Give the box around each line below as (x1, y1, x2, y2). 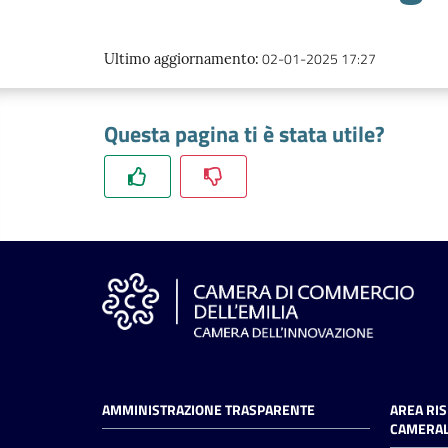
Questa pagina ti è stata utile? (104, 118, 385, 150)
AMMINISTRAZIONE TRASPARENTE (102, 399, 315, 421)
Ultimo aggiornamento (104, 50, 255, 68)
